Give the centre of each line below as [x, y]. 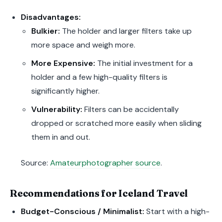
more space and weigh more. [83, 45]
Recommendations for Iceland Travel [99, 193]
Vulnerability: [57, 109]
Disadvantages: [51, 17]
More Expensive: [63, 63]
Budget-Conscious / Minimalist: [82, 212]
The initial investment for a [144, 63]
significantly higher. [66, 91]
